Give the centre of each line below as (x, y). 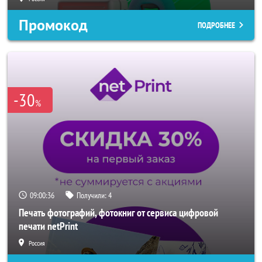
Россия (37, 243)
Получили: (92, 195)
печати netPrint (48, 226)
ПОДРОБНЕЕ (216, 25)
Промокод (53, 25)
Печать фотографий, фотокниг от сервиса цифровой (118, 213)
